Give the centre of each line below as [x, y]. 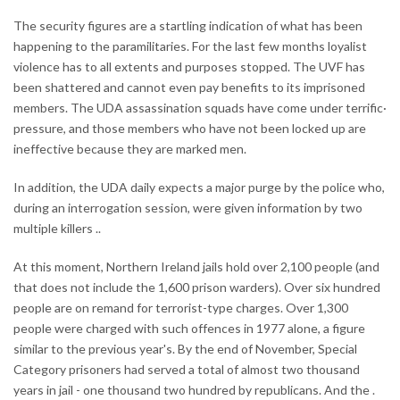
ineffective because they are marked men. [130, 148]
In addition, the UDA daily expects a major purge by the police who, [199, 187]
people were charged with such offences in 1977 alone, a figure [189, 328]
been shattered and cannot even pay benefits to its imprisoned [189, 87]
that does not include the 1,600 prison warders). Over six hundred [197, 287]
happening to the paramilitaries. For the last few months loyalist [190, 46]
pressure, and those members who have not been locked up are [190, 128]
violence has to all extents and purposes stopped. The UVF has [189, 66]
